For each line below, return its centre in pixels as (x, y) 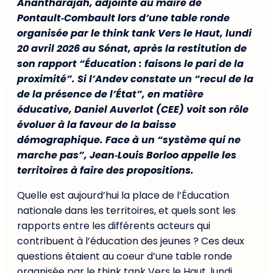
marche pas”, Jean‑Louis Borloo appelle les (127, 155)
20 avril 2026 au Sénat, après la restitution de (132, 48)
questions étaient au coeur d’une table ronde (125, 256)
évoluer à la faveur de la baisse (97, 124)
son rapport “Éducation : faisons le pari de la (130, 63)
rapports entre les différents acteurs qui (114, 225)
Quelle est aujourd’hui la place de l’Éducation (123, 195)
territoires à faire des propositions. (105, 170)
